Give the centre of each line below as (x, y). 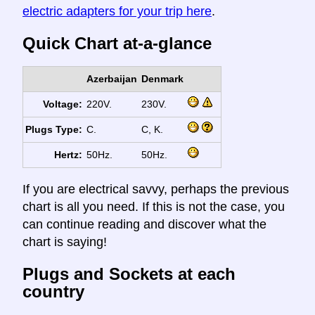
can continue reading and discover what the (144, 225)
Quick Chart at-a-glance (117, 44)
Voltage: (63, 104)
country (53, 291)
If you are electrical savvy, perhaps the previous (156, 189)
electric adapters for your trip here (117, 12)
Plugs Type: (54, 130)
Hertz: (69, 155)
